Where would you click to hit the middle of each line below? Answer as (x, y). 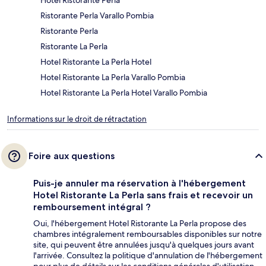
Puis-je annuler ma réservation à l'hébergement (140, 183)
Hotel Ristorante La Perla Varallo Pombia (113, 77)
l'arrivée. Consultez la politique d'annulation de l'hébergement (148, 256)
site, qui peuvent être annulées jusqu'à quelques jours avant (144, 245)
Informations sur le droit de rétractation (77, 119)
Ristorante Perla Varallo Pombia (97, 16)
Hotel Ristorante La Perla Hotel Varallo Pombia (124, 93)
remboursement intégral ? (92, 207)
